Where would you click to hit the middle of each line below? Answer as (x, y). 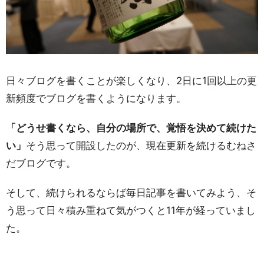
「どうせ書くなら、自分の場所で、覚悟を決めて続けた (131, 128)
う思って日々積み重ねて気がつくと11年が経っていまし (131, 210)
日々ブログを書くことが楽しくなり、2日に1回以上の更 (131, 80)
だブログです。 (41, 163)
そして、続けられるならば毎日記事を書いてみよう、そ (131, 192)
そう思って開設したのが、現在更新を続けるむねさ (141, 145)
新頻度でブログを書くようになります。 (96, 98)
